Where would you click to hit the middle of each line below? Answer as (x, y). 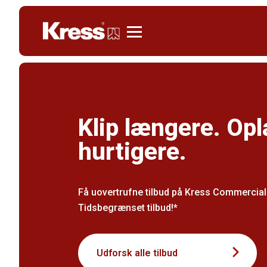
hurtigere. (133, 152)
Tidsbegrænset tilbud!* (128, 208)
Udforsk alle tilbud (137, 253)
